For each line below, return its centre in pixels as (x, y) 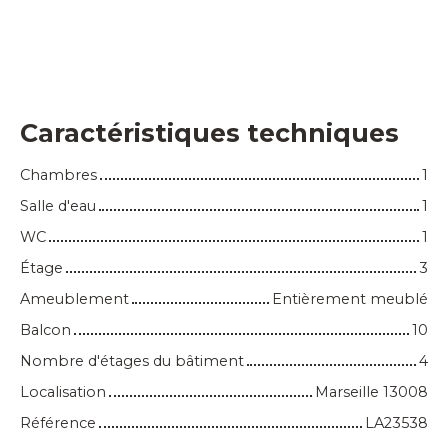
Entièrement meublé (350, 298)
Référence (58, 422)
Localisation (63, 391)
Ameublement (74, 298)
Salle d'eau (58, 205)
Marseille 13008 (371, 391)
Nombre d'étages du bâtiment (132, 360)
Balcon (45, 329)
